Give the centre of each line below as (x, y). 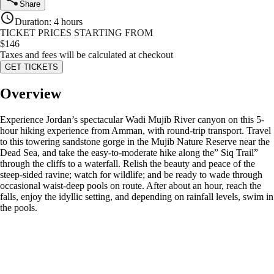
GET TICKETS (31, 67)
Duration (32, 22)
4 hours (68, 22)
